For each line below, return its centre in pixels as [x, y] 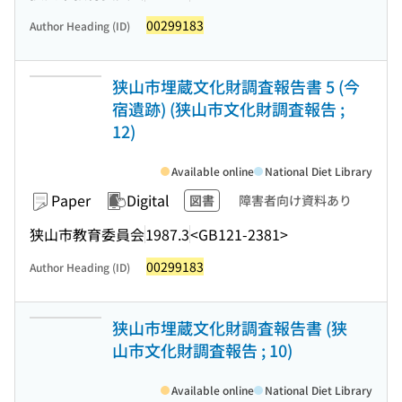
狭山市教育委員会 [87, 234]
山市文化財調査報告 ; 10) [202, 350]
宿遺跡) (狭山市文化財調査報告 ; [228, 109]
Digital [148, 200]
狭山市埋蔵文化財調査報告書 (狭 [230, 328]
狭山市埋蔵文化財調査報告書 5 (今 [236, 86]
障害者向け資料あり [295, 200]
